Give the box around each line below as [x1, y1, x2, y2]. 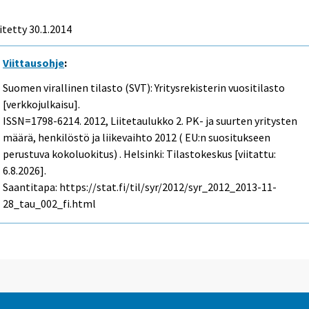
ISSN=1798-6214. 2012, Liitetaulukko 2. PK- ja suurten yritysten [3, 114, 298, 128]
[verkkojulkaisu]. [3, 97, 81, 112]
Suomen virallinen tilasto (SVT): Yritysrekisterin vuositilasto [3, 81, 286, 95]
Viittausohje [3, 55, 65, 70]
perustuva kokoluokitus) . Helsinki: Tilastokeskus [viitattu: [3, 147, 277, 161]
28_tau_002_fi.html [3, 197, 97, 211]
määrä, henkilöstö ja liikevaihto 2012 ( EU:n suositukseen [3, 130, 271, 145]
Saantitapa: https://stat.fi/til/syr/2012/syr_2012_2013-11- [3, 180, 277, 195]
